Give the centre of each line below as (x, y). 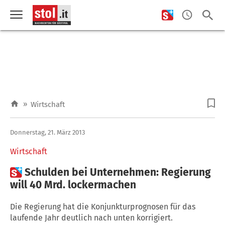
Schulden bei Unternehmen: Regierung (118, 172)
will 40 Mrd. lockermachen (73, 185)
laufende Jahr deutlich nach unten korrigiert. (91, 217)
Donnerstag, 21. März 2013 (47, 132)
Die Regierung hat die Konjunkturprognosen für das (103, 206)
